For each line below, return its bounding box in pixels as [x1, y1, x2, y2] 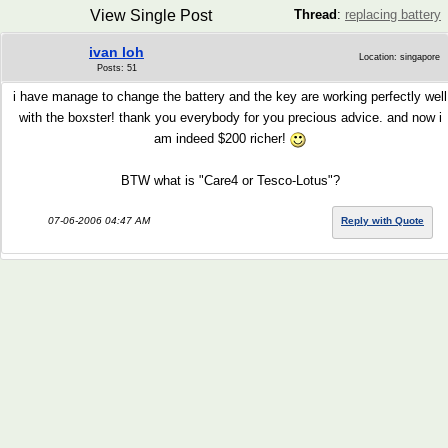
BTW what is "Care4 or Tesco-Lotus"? [120, 173, 340, 188]
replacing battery [345, 7, 441, 22]
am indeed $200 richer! [154, 131, 290, 146]
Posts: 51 [96, 63, 137, 73]
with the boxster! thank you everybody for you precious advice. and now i [18, 110, 442, 125]
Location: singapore [359, 52, 440, 62]
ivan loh [89, 44, 144, 60]
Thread [294, 7, 337, 22]
